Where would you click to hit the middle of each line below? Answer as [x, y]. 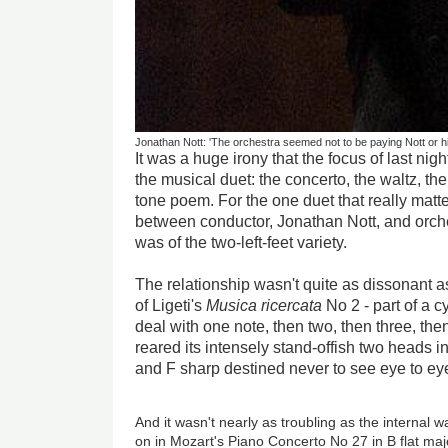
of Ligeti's [171, 305]
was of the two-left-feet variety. [241, 242]
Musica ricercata [264, 305]
